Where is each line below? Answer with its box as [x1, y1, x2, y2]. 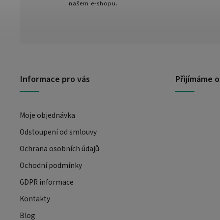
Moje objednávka [20, 110, 75, 121]
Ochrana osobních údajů [20, 143, 99, 154]
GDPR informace [20, 176, 74, 188]
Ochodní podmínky [20, 160, 82, 171]
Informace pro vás [20, 72, 90, 85]
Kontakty [20, 193, 50, 204]
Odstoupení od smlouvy [20, 126, 97, 137]
